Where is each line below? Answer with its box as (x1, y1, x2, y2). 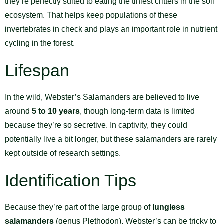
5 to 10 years (32, 106, 80, 115)
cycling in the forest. (5, 38, 75, 47)
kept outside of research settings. (5, 148, 121, 157)
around (5, 106, 32, 115)
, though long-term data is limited (80, 106, 195, 115)
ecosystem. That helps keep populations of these (5, 10, 177, 19)
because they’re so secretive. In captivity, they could (5, 120, 187, 129)
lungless (152, 202, 185, 211)
